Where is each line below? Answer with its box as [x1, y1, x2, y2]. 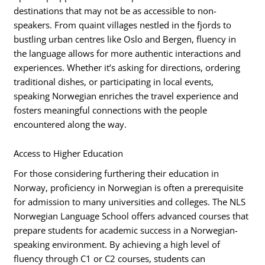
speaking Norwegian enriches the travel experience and [14, 89, 239, 102]
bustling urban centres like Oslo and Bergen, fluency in [14, 33, 237, 45]
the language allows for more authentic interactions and [14, 47, 241, 59]
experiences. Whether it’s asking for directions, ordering [14, 61, 241, 73]
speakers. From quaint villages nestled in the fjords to [14, 18, 232, 31]
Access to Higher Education [14, 147, 124, 160]
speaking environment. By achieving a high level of [14, 238, 221, 251]
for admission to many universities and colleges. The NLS [14, 196, 246, 208]
